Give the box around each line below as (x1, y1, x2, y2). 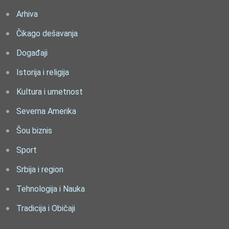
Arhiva (16, 9, 38, 19)
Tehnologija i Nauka (16, 184, 85, 194)
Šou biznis (16, 125, 52, 135)
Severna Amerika (16, 106, 76, 116)
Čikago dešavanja (16, 28, 78, 38)
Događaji (16, 48, 48, 58)
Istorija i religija (16, 67, 69, 77)
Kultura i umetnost (16, 86, 83, 97)
